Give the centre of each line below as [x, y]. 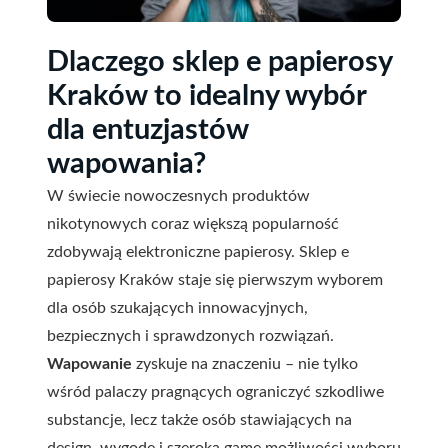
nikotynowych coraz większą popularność [193, 223]
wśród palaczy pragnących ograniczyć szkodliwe [215, 391]
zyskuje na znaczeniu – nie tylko [245, 363]
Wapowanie [89, 363]
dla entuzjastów [147, 130]
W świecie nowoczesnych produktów [178, 195]
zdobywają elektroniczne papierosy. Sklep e [198, 251]
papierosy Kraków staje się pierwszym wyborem [215, 279]
